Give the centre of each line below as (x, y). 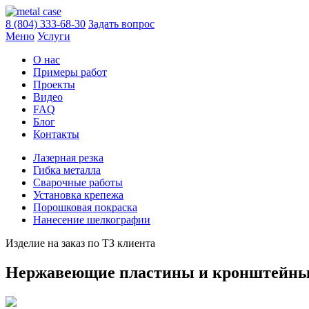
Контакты (56, 134)
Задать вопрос (121, 24)
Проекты (54, 84)
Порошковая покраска (85, 207)
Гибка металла (67, 170)
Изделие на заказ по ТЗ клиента (80, 243)
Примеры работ (70, 72)
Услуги (54, 36)
